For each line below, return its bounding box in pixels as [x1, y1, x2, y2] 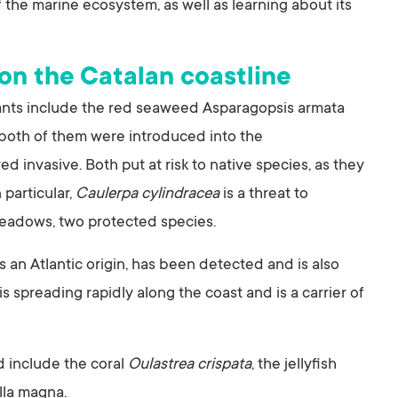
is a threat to [223, 186, 308, 204]
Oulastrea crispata [128, 356, 251, 375]
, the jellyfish [251, 356, 337, 375]
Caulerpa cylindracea [76, 186, 223, 204]
